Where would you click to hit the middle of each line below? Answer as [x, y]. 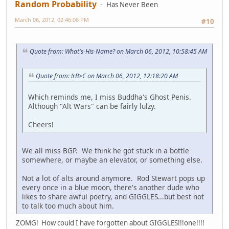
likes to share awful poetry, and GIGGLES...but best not [113, 196]
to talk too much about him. [69, 205]
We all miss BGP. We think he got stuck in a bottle [106, 150]
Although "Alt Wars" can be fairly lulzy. [92, 106]
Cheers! [41, 124]
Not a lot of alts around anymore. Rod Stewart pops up [113, 178]
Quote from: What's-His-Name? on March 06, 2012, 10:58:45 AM [118, 52]
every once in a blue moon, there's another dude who [111, 187]
